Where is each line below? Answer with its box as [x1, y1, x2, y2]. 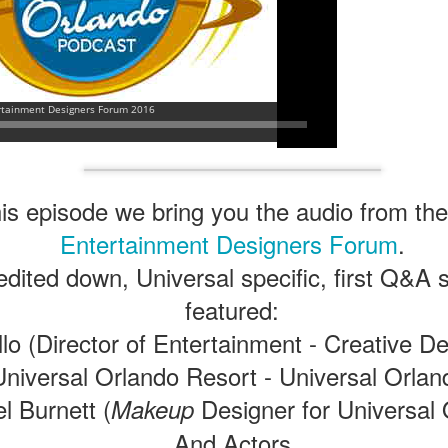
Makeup [110, 392, 194, 426]
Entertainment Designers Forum [59, 226, 398, 261]
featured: [185, 292, 279, 327]
